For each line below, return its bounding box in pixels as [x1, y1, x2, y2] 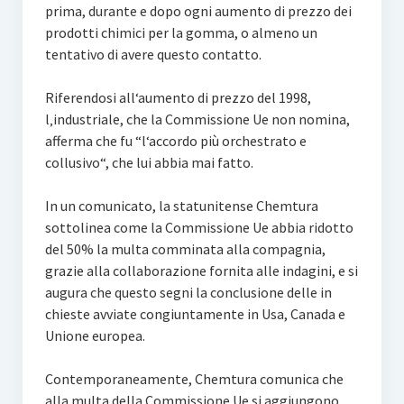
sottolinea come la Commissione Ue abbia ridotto [44, 218, 353, 236]
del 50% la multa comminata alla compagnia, [44, 240, 326, 258]
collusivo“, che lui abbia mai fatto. [44, 153, 253, 171]
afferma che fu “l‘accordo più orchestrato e [44, 132, 307, 150]
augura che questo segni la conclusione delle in [44, 283, 332, 301]
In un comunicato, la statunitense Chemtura [44, 197, 318, 215]
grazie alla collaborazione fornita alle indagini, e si [44, 262, 358, 280]
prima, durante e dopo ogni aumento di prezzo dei [44, 2, 352, 20]
